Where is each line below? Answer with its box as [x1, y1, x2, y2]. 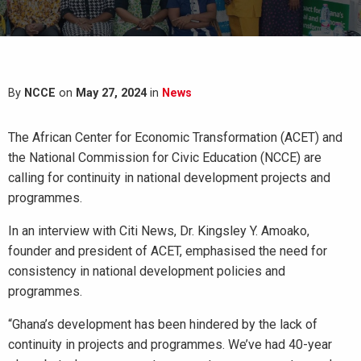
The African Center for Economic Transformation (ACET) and [8, 130, 342, 145]
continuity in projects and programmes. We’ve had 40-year [8, 337, 332, 352]
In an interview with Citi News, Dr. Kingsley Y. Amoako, [8, 223, 309, 239]
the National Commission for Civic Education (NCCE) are [8, 150, 322, 165]
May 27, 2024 [76, 86, 147, 100]
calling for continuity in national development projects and [8, 170, 330, 185]
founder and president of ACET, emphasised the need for [8, 243, 327, 259]
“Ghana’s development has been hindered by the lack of [8, 317, 317, 332]
